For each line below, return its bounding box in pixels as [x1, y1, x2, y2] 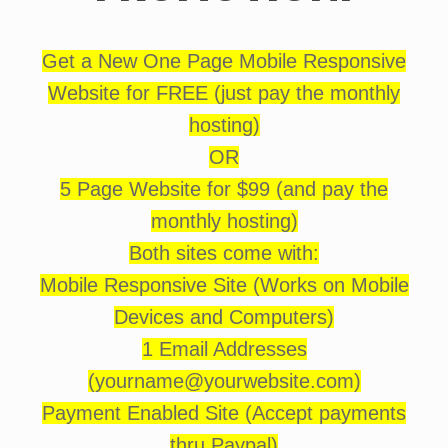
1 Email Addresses [141, 338, 307, 360]
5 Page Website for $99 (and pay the [60, 178, 388, 200]
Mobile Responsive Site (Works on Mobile [39, 274, 409, 296]
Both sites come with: [129, 242, 319, 264]
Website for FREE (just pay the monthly [48, 82, 400, 104]
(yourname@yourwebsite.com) [87, 370, 361, 392]
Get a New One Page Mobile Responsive [42, 50, 406, 72]
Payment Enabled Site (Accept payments [42, 402, 406, 424]
